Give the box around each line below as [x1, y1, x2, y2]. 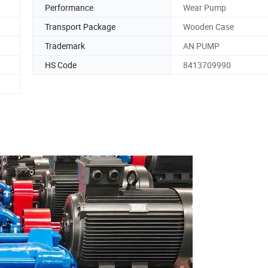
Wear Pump [183, 1, 226, 13]
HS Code [45, 59, 77, 71]
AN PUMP [183, 39, 220, 51]
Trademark [45, 39, 85, 51]
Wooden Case [183, 20, 234, 32]
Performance [45, 1, 93, 13]
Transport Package [45, 20, 115, 32]
